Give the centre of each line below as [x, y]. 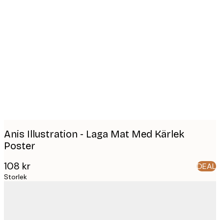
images [32, 32]
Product [35, 17]
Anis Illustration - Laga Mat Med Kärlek [94, 134]
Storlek [15, 177]
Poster [20, 146]
